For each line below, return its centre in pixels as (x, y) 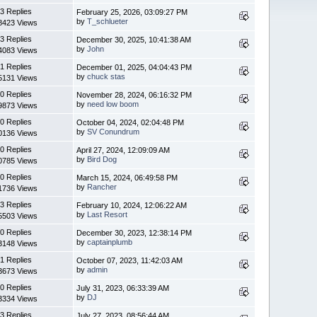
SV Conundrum (114, 131)
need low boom (113, 104)
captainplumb (110, 242)
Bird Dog (102, 159)
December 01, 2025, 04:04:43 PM (134, 67)
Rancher (102, 186)
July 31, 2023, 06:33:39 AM (123, 288)
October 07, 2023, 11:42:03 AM (130, 260)
